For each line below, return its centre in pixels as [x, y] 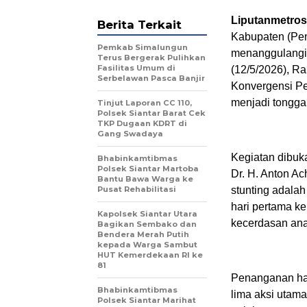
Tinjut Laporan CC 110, [145, 103]
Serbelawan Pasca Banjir [151, 78]
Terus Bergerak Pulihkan [151, 58]
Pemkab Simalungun [143, 47]
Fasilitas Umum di [136, 68]
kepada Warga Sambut [147, 245]
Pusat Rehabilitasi [138, 189]
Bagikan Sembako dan [147, 224]
